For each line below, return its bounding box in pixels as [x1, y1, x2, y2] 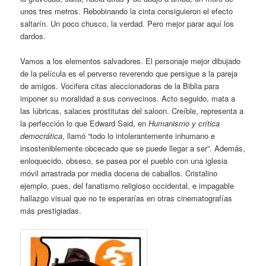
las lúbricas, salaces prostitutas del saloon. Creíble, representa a [20, 104, 244, 116]
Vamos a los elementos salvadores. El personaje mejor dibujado [20, 55, 241, 66]
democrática [20, 129, 63, 141]
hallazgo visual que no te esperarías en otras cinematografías [20, 192, 233, 204]
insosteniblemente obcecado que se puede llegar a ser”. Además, [20, 142, 246, 154]
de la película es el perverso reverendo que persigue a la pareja [20, 67, 238, 79]
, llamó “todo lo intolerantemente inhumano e [62, 129, 216, 141]
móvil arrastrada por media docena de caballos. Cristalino [20, 167, 218, 179]
